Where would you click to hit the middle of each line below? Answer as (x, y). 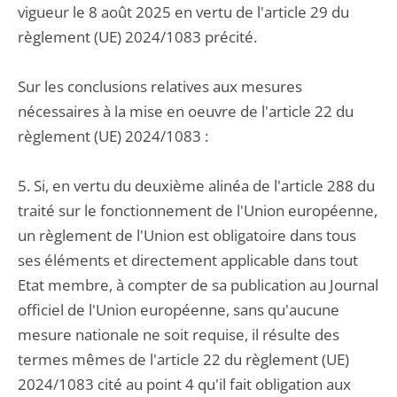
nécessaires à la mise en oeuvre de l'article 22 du (186, 111)
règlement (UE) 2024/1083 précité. (137, 37)
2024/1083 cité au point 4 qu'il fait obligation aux (184, 384)
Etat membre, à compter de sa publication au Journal (198, 285)
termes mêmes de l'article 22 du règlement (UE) (183, 359)
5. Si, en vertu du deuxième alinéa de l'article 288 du (196, 186)
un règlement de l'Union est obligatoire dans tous (187, 235)
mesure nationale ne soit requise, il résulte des (179, 335)
